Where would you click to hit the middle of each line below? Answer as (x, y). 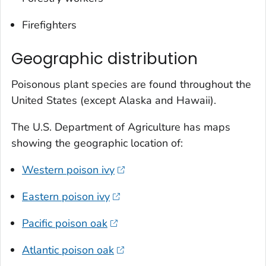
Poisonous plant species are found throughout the (131, 85)
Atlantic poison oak (68, 250)
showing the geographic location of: (97, 143)
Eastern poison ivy (66, 197)
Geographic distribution (104, 58)
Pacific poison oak (65, 224)
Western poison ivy (68, 170)
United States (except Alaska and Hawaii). (114, 101)
